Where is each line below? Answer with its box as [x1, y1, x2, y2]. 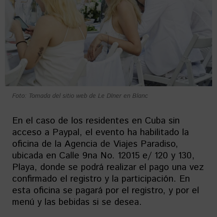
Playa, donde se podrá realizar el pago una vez [12, 161, 204, 174]
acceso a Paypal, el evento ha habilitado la [12, 126, 189, 139]
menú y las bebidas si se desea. [12, 196, 142, 209]
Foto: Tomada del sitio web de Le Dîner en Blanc [12, 92, 148, 101]
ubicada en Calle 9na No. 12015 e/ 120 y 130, [12, 149, 195, 162]
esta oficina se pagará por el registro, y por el [12, 184, 199, 197]
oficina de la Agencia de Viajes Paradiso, [12, 138, 178, 151]
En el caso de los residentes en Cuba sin [12, 114, 180, 127]
